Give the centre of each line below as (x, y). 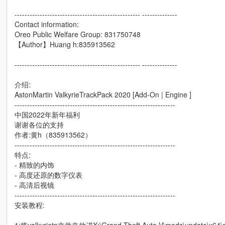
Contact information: (46, 24)
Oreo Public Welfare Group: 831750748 (77, 34)
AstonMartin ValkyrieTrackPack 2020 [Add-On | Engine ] (103, 95)
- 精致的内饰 (34, 165)
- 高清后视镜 (34, 185)
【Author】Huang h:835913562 (65, 44)
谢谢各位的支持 (39, 125)
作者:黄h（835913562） (53, 135)
